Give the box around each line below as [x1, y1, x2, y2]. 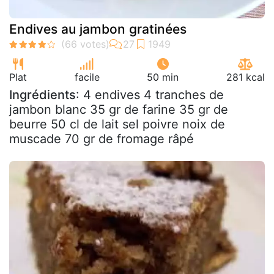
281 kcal [226, 70, 265, 83]
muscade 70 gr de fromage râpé [9, 131, 194, 146]
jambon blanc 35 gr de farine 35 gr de [9, 102, 228, 117]
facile [74, 70, 100, 83]
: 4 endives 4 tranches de [76, 87, 224, 102]
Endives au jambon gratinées [9, 21, 187, 37]
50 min [147, 70, 179, 83]
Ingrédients [9, 87, 76, 102]
